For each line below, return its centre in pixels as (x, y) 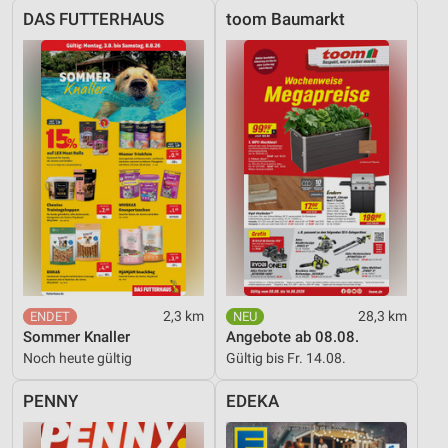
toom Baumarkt (285, 20)
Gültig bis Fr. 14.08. (286, 358)
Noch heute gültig (77, 358)
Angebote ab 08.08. (292, 337)
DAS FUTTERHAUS (93, 20)
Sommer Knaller (76, 337)
